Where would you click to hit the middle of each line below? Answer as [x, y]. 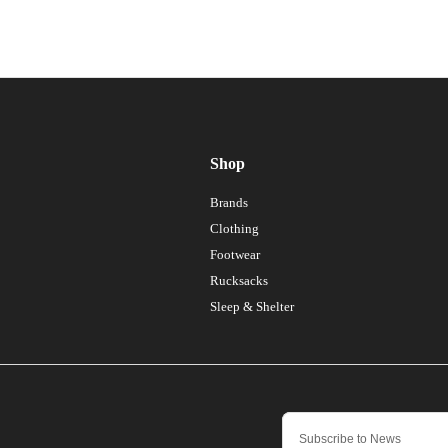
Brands [228, 202]
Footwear [234, 254]
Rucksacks [238, 280]
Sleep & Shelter [251, 306]
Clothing [234, 228]
